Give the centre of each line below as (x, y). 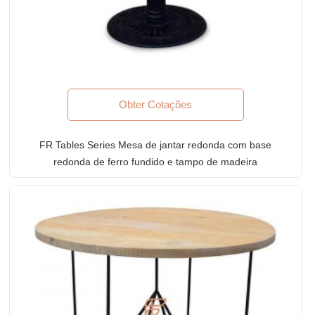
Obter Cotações (156, 104)
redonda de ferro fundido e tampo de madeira (156, 161)
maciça (155, 178)
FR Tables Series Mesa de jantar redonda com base (156, 144)
